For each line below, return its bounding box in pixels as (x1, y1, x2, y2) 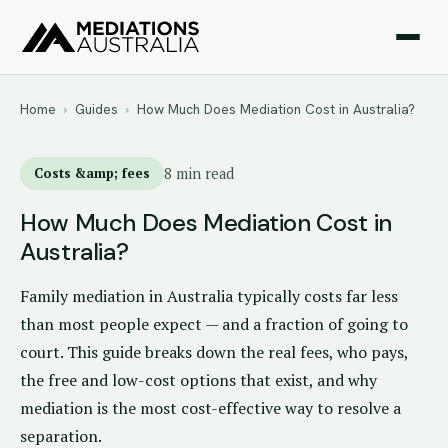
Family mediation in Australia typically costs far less (20, 285, 398, 307)
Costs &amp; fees (34, 164, 150, 182)
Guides (75, 100, 118, 118)
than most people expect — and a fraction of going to (20, 313, 408, 335)
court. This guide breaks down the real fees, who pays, (20, 341, 408, 363)
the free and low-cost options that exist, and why (20, 369, 377, 391)
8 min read (164, 164, 234, 183)
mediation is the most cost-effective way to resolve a (20, 397, 401, 419)
